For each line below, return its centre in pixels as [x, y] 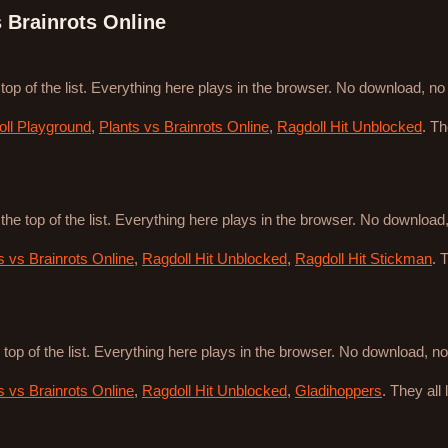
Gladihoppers [338, 391]
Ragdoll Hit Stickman [363, 259]
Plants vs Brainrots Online [184, 127]
